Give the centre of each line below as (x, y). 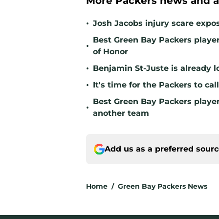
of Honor (110, 52)
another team (121, 113)
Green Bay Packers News (163, 186)
